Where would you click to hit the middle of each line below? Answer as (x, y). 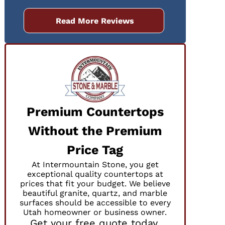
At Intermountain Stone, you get (95, 165)
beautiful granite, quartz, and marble (95, 193)
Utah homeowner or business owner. (95, 212)
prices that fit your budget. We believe (95, 184)
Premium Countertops (95, 112)
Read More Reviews (95, 21)
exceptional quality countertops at (95, 174)
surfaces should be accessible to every (95, 203)
